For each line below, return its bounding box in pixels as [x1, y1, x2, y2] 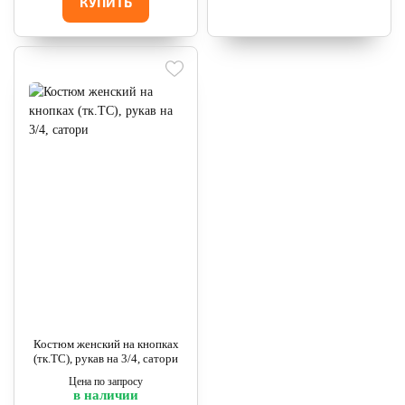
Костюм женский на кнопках [33, 337, 179, 351]
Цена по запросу [69, 375, 143, 388]
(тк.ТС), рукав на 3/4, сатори [33, 352, 178, 365]
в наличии [73, 388, 138, 402]
